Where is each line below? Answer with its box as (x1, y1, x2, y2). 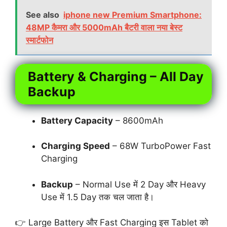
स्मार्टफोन (26, 34, 53, 45)
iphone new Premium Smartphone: (63, 9, 202, 20)
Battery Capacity (41, 115, 113, 126)
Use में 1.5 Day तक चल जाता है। (41, 192, 154, 202)
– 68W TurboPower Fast (110, 141, 211, 152)
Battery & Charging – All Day (28, 68, 204, 84)
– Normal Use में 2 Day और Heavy (73, 179, 206, 190)
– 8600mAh (113, 115, 163, 126)
